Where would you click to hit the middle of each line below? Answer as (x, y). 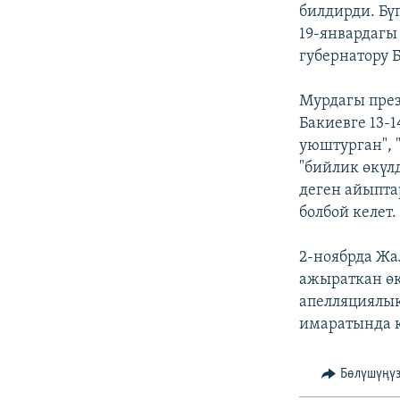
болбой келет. (348, 213)
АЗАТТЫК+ (58, 34)
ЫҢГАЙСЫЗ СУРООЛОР (90, 67)
